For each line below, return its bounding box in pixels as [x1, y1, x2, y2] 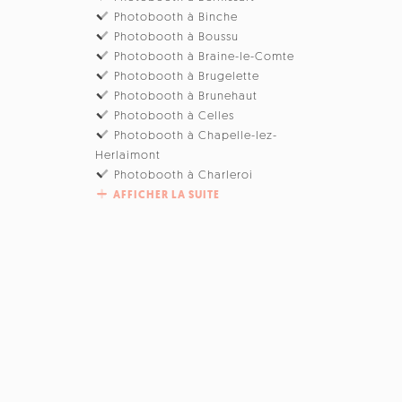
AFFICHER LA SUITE [113, 189, 220, 201]
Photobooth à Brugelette [114, 70, 260, 83]
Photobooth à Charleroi [114, 169, 254, 181]
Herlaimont [95, 149, 161, 162]
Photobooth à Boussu [114, 31, 240, 43]
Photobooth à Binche [114, 11, 239, 23]
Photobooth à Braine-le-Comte [114, 50, 295, 63]
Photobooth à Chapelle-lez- [114, 129, 278, 142]
